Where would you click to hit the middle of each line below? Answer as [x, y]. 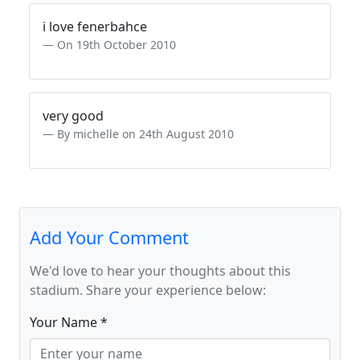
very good [73, 116]
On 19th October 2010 [117, 45]
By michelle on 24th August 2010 [145, 134]
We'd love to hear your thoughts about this [160, 271]
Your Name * [69, 322]
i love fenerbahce [95, 27]
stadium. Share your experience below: [148, 290]
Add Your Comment [109, 237]
